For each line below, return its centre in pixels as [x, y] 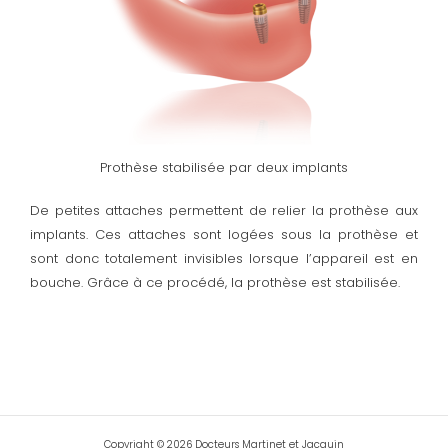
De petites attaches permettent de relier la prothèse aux [224, 211]
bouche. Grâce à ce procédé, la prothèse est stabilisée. [215, 283]
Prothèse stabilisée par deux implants [224, 167]
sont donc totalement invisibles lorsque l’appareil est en [224, 259]
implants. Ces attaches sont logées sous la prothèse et [224, 235]
